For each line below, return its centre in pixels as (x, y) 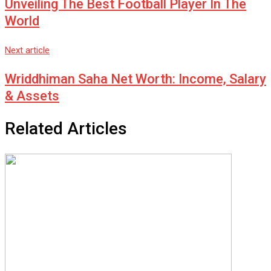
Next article (27, 51)
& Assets (32, 96)
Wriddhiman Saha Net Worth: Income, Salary (135, 79)
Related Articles (66, 129)
